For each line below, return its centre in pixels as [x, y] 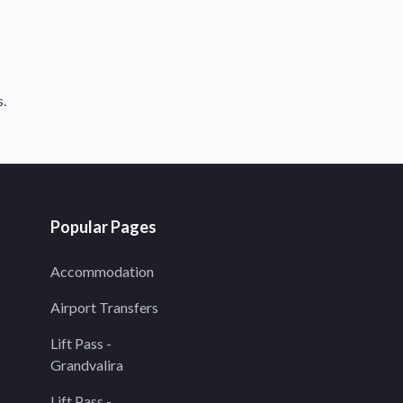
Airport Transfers [104, 307]
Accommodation [102, 271]
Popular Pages [103, 227]
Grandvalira [87, 365]
